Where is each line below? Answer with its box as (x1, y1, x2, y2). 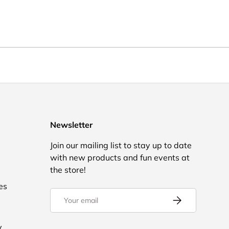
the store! (50, 164, 86, 175)
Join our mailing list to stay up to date (50, 140, 192, 150)
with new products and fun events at (50, 152, 190, 163)
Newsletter (50, 119, 93, 130)
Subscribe (170, 193, 204, 202)
